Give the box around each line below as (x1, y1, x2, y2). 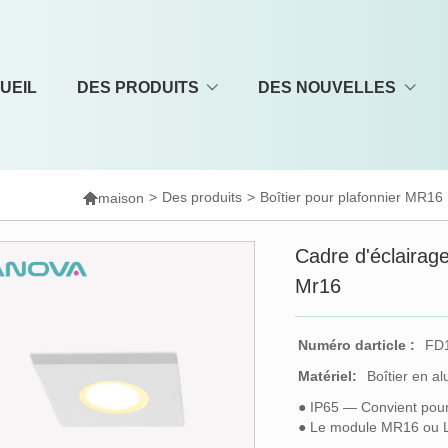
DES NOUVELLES (258, 79, 397, 96)
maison (98, 190, 145, 206)
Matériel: (298, 368, 358, 384)
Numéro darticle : (298, 337, 416, 353)
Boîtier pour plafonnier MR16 (260, 189, 444, 205)
